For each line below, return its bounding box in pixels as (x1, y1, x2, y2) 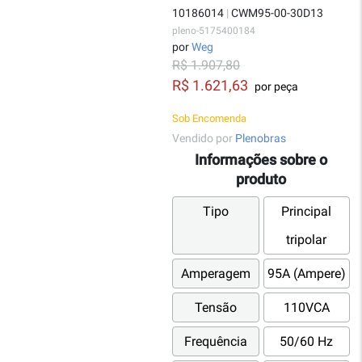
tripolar (286, 232, 327, 248)
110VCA (283, 300, 330, 316)
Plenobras (235, 132, 286, 145)
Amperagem (180, 266, 250, 282)
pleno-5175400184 (172, 25, 255, 36)
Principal (281, 204, 332, 220)
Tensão (194, 300, 237, 316)
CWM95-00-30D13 (231, 6, 323, 19)
